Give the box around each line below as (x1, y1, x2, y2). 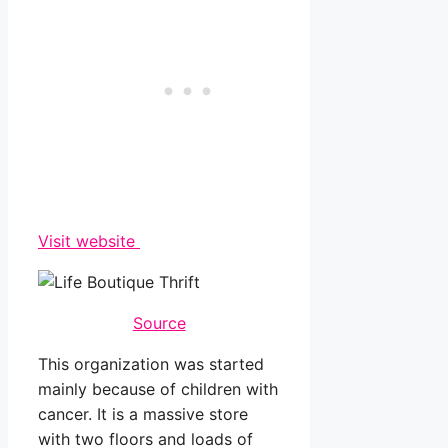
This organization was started (38, 354, 264, 375)
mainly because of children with (38, 379, 278, 400)
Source (132, 313, 186, 334)
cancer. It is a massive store (38, 404, 248, 425)
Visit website (38, 231, 140, 252)
